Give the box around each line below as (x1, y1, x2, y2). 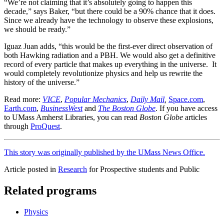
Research (58, 164, 87, 173)
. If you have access (155, 103, 217, 112)
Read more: (4, 94, 42, 103)
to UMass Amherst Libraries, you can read (4, 112, 139, 121)
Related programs (4, 183, 96, 197)
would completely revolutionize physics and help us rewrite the (4, 68, 202, 77)
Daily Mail (130, 94, 164, 103)
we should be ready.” (4, 24, 72, 33)
